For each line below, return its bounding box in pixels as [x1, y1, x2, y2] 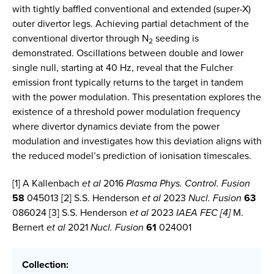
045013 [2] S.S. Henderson [24, 190, 142, 205]
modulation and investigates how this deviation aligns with [12, 133, 262, 148]
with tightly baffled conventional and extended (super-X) [12, 1, 251, 16]
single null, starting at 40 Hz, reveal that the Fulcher [12, 60, 233, 75]
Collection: [22, 257, 68, 272]
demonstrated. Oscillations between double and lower [12, 45, 243, 60]
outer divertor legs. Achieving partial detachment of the [12, 16, 249, 31]
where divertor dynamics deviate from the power [12, 119, 220, 133]
